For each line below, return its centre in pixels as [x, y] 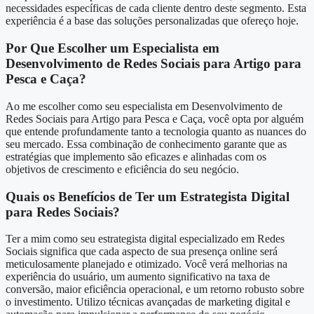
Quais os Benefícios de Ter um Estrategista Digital [148, 196]
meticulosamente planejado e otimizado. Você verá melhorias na [146, 264]
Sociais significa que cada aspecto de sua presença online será [142, 252]
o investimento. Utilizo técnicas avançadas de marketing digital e [148, 302]
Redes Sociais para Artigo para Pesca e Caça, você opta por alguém [155, 118]
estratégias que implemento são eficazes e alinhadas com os [136, 156]
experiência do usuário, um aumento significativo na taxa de [138, 277]
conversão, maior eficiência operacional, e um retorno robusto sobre [155, 289]
